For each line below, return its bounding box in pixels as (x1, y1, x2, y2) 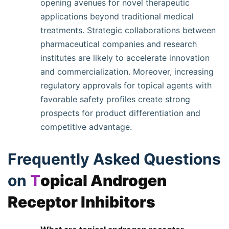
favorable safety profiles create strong (40, 94, 190, 104)
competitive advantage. (40, 122, 132, 132)
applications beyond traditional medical (40, 11, 194, 21)
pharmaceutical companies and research (40, 39, 197, 49)
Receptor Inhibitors (8, 193, 155, 211)
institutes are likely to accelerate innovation (40, 53, 210, 63)
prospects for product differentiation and (40, 108, 200, 118)
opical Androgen (40, 171, 167, 190)
